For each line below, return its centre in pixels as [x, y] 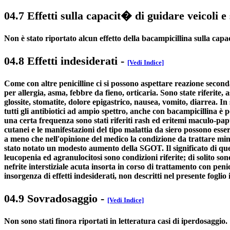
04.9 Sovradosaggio [51, 199]
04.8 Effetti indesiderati [61, 61]
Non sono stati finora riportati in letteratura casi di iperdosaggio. [116, 221]
